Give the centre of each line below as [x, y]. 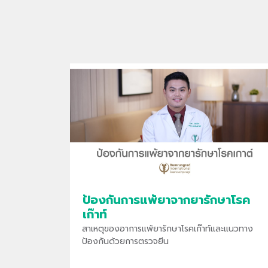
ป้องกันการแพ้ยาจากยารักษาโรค [166, 199]
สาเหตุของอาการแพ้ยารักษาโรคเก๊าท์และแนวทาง [167, 228]
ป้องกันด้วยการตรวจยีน [125, 240]
